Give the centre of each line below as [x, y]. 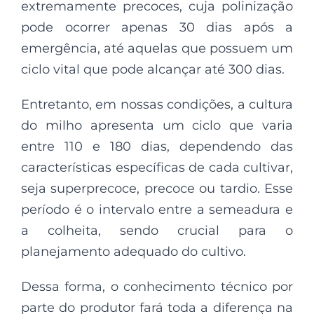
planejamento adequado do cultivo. [134, 252]
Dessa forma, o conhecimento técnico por [157, 287]
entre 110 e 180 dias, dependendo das [157, 147]
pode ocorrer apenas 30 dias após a [157, 28]
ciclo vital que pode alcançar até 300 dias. [153, 70]
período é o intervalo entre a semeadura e [157, 210]
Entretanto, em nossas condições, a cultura [157, 105]
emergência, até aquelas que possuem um [157, 49]
